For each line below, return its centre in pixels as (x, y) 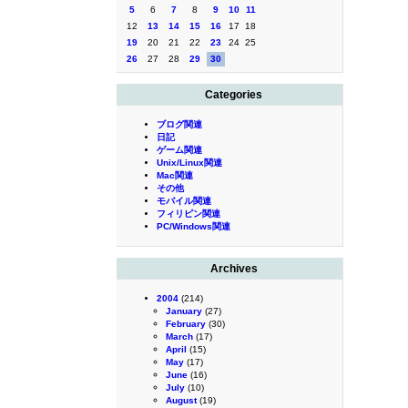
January (184, 311)
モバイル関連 (184, 201)
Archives (234, 269)
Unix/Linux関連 (189, 163)
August (181, 400)
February (186, 324)
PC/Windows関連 (194, 226)
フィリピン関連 (189, 214)
